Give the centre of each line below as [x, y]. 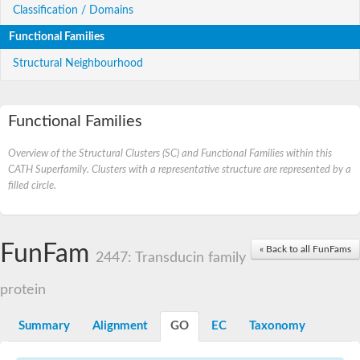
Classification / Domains [73, 10]
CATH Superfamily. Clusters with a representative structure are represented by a [180, 169]
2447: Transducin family [171, 257]
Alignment [120, 325]
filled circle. [32, 185]
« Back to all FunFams [305, 249]
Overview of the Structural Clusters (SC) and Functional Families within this [170, 153]
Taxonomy [277, 325]
